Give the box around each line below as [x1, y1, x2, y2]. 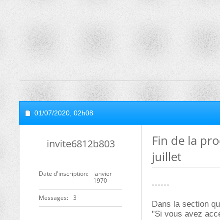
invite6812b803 [46, 137, 115, 150]
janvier [93, 169, 112, 178]
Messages [39, 193, 67, 202]
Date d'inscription [39, 169, 87, 178]
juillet [152, 148, 182, 165]
